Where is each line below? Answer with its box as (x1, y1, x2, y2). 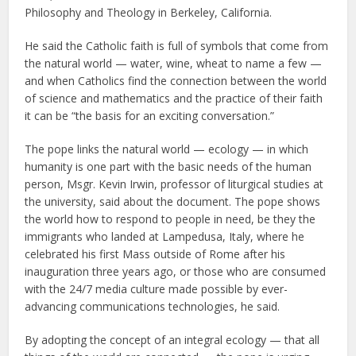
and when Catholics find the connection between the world (25, 73, 327, 89)
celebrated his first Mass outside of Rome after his (25, 246, 286, 262)
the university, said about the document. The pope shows (25, 194, 321, 210)
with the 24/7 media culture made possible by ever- (25, 281, 288, 297)
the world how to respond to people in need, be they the (25, 211, 316, 227)
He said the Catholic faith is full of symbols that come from (25, 38, 329, 54)
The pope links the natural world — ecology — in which (25, 141, 309, 157)
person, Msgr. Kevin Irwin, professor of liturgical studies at (25, 176, 324, 192)
